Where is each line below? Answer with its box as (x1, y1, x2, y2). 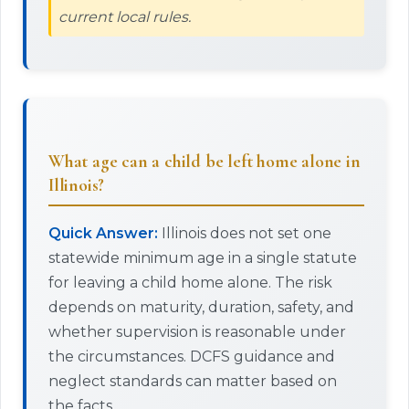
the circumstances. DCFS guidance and (48, 348, 335, 365)
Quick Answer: (48, 225, 158, 242)
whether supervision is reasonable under (48, 323, 346, 341)
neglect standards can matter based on (48, 372, 337, 390)
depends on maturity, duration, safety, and (48, 299, 354, 316)
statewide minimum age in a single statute (48, 249, 357, 267)
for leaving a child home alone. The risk (48, 274, 332, 291)
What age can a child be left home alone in (48, 151, 361, 173)
